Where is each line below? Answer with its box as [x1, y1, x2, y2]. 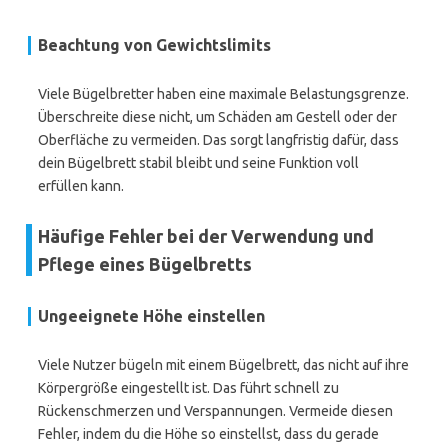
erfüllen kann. [38, 178, 124, 194]
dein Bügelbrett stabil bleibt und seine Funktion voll [38, 155, 359, 171]
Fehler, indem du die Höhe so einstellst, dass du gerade [38, 426, 379, 442]
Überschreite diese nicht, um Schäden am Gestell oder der [38, 109, 397, 125]
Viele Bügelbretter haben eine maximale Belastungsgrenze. [38, 86, 409, 102]
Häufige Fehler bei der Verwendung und [38, 226, 374, 246]
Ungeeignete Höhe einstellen [38, 307, 265, 325]
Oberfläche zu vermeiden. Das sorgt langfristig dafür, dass [38, 132, 399, 148]
